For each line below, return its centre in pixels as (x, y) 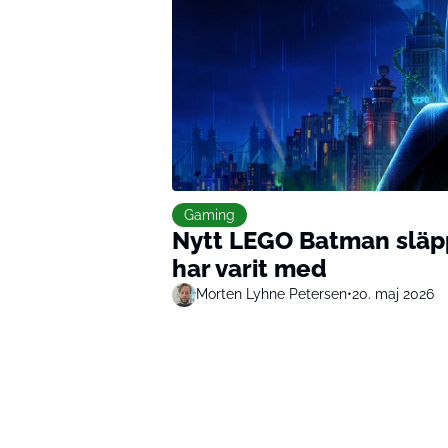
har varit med (249, 268)
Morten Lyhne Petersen (271, 294)
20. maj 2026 (393, 294)
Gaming (209, 214)
